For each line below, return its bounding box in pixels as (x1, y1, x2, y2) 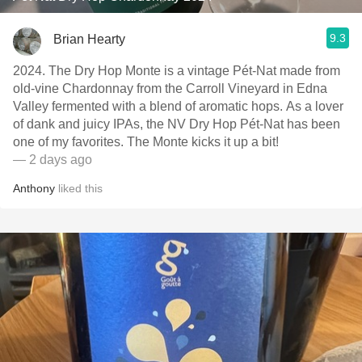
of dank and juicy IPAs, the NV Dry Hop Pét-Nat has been (13, 117, 340, 131)
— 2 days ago (13, 153, 92, 166)
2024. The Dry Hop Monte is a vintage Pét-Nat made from (13, 64, 340, 78)
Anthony (13, 182, 55, 195)
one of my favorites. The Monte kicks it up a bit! (13, 135, 279, 149)
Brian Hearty (53, 32, 125, 46)
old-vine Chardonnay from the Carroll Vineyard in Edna (13, 82, 327, 95)
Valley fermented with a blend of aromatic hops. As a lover (13, 99, 343, 113)
